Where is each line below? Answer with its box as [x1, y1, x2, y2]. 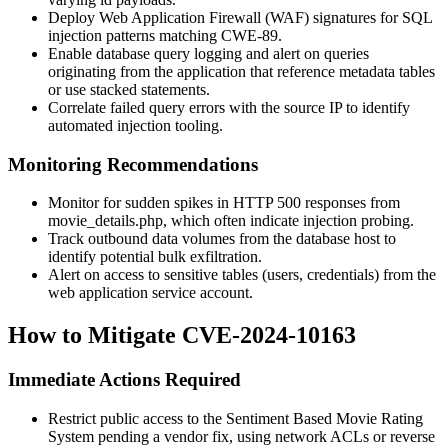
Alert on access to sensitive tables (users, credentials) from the [48, 266, 436, 284]
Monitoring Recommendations [8, 153, 258, 175]
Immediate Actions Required [8, 369, 241, 391]
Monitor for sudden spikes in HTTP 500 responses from [48, 194, 400, 212]
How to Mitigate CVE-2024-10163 [8, 322, 356, 349]
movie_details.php [48, 212, 163, 230]
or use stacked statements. [48, 80, 210, 98]
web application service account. [48, 284, 253, 302]
